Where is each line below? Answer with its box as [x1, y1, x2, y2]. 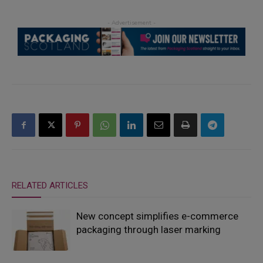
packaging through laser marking [76, 224, 221, 236]
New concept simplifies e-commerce [76, 210, 238, 222]
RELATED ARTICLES [12, 180, 88, 191]
